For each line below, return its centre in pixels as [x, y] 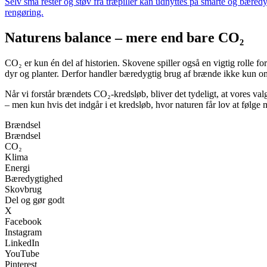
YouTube [22, 254]
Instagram [23, 232]
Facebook [23, 222]
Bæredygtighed [34, 179]
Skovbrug [23, 190]
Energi [17, 168]
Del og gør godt [35, 200]
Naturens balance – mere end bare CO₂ [124, 38]
